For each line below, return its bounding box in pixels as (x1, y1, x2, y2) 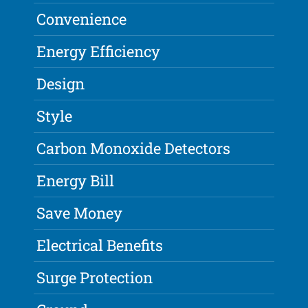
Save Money (36, 203, 123, 223)
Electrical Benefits (36, 235, 164, 256)
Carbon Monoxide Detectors (36, 138, 231, 159)
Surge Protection (36, 267, 153, 288)
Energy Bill (36, 170, 115, 191)
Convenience (36, 9, 127, 30)
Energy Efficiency (36, 41, 161, 62)
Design (36, 74, 85, 94)
